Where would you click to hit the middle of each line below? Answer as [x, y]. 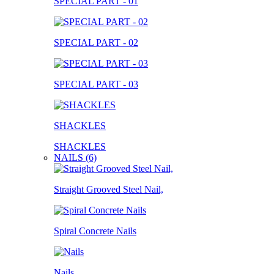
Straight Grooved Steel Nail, [109, 189]
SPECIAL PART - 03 [96, 84]
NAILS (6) [75, 157]
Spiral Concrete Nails [95, 231]
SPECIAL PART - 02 [96, 42]
